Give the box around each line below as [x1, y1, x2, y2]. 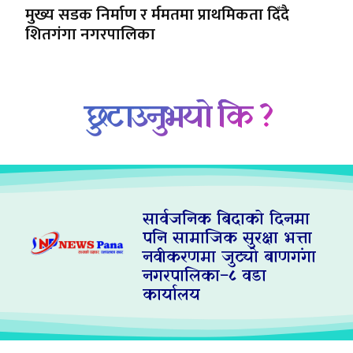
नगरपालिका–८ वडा [142, 265, 266, 289]
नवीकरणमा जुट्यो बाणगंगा [142, 246, 316, 270]
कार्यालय [142, 284, 200, 308]
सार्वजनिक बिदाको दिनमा [142, 208, 310, 232]
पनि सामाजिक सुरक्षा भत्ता [142, 227, 312, 251]
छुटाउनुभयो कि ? [83, 95, 270, 142]
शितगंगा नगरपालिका [25, 20, 155, 49]
